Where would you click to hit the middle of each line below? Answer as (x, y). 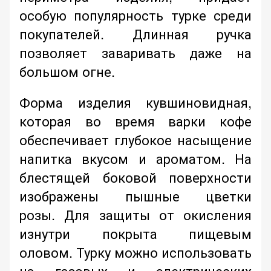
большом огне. (69, 71)
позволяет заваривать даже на (135, 53)
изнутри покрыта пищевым (135, 233)
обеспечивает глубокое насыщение (135, 140)
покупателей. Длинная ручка (135, 34)
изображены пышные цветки (135, 196)
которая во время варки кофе (135, 121)
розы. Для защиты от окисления (135, 215)
